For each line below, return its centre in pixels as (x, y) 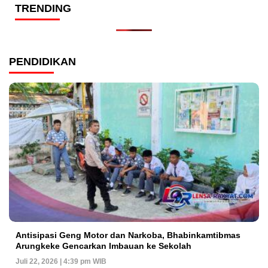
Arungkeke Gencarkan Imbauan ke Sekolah (103, 246)
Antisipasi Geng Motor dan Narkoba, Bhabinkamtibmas (128, 235)
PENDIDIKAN (42, 62)
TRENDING (43, 9)
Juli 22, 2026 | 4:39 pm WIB (61, 261)
